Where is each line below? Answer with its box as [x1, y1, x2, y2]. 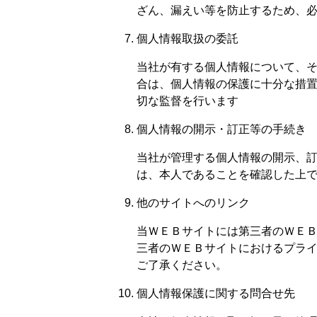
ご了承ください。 [137, 258, 227, 271]
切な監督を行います [137, 94, 238, 107]
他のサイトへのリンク [137, 196, 250, 209]
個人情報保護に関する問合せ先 [137, 287, 295, 299]
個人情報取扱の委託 [137, 32, 238, 45]
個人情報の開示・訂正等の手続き [137, 122, 306, 135]
